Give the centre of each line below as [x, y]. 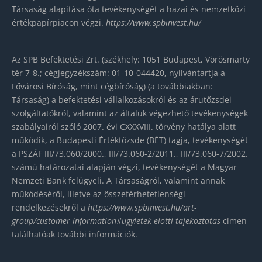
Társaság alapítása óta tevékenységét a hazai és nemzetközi [129, 9]
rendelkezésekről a [50, 208]
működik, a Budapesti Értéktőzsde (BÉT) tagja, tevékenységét [130, 140]
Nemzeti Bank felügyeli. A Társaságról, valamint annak [118, 181]
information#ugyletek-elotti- [124, 221]
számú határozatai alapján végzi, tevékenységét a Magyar [124, 167]
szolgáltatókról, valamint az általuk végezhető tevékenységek [130, 113]
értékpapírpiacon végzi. [59, 23]
